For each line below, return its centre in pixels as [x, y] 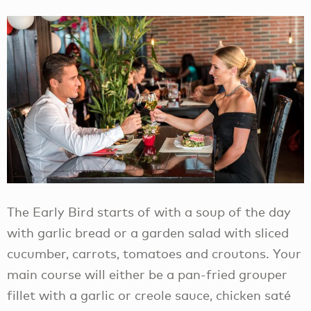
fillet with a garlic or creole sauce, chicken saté [149, 295]
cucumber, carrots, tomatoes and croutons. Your [154, 254]
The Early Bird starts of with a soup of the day [149, 212]
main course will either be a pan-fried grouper [147, 275]
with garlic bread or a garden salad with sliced [148, 233]
